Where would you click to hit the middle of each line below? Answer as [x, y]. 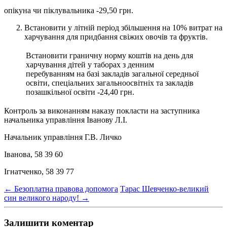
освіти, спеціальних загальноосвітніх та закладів [110, 83]
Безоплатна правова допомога [65, 189]
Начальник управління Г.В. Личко [63, 137]
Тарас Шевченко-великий [164, 189]
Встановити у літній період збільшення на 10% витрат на [123, 28]
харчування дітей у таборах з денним [90, 65]
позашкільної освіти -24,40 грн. [80, 92]
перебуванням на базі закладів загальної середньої [112, 74]
